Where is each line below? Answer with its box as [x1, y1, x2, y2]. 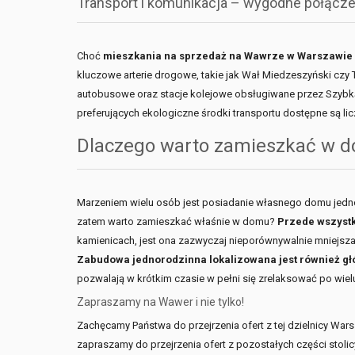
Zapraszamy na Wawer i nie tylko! [77, 296, 244, 308]
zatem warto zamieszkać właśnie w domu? [77, 216, 277, 227]
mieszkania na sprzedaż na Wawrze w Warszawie [103, 50, 353, 62]
